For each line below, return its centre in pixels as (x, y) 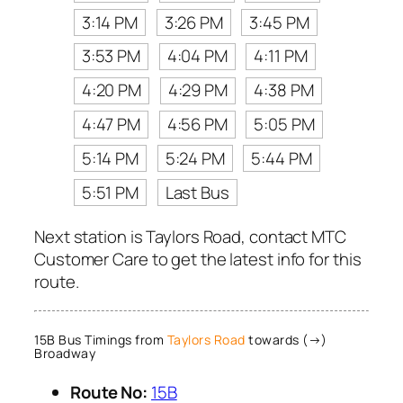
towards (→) (286, 340)
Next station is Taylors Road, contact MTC (190, 237)
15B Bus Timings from (101, 340)
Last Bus (197, 192)
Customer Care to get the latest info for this (198, 260)
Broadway (65, 354)
